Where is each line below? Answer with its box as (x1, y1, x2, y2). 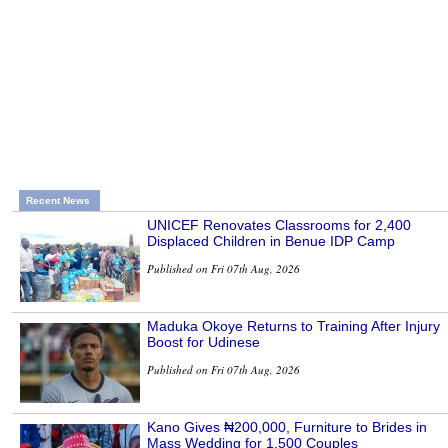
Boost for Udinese (147, 334, 260, 351)
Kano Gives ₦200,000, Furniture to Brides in (147, 419, 427, 436)
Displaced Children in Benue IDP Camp (147, 233, 395, 250)
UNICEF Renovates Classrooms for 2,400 (147, 217, 411, 234)
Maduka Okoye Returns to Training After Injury (147, 318, 440, 335)
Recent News (26, 195, 90, 207)
